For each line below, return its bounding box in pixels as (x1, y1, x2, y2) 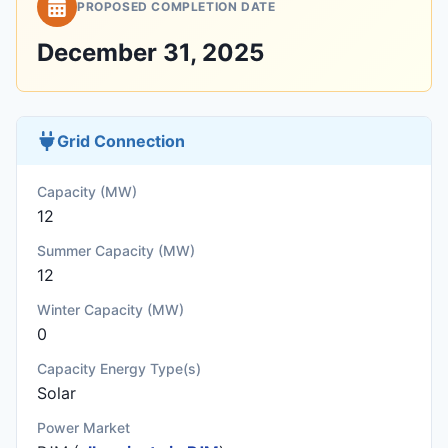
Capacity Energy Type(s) (37, 360, 201, 377)
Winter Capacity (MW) (37, 301, 184, 318)
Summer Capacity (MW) (37, 242, 195, 259)
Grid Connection (57, 131, 185, 151)
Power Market (37, 419, 130, 436)
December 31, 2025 (37, 38, 264, 67)
